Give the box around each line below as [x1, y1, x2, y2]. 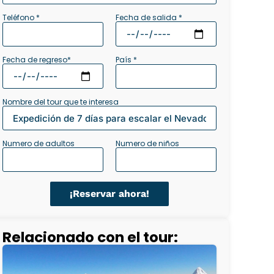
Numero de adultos [2, 138, 75, 149]
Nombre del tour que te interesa [2, 97, 119, 108]
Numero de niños [116, 138, 179, 149]
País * [116, 54, 137, 65]
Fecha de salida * [116, 12, 182, 23]
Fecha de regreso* [2, 54, 71, 65]
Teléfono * [2, 12, 40, 23]
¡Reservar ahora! [70, 188, 149, 200]
